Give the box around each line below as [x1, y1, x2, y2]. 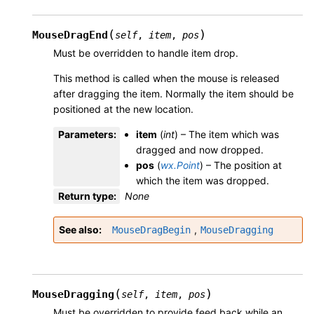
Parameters [58, 128, 114, 140]
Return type [58, 189, 114, 202]
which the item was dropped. [136, 174, 269, 186]
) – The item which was [175, 128, 279, 140]
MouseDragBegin [112, 224, 191, 235]
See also [59, 223, 99, 235]
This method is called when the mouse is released [53, 71, 280, 84]
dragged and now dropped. [136, 143, 264, 156]
